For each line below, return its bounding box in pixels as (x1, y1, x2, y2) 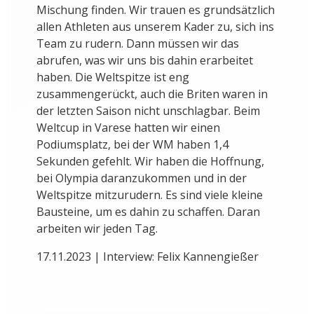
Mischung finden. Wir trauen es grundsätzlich (36, 2, 275, 18)
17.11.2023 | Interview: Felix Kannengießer (36, 249, 259, 265)
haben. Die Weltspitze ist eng (36, 69, 189, 86)
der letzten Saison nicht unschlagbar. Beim (36, 103, 260, 119)
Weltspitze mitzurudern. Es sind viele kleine (36, 187, 263, 203)
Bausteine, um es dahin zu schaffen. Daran (36, 204, 260, 220)
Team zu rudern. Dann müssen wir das (36, 36, 239, 52)
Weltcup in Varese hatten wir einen (36, 120, 220, 136)
